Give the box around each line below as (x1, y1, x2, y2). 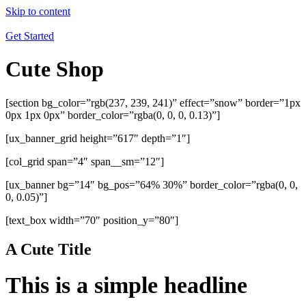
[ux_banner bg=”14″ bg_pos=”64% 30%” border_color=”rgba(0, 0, (5, 178, 298, 191)
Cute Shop (5, 57, 104, 82)
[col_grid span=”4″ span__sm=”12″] (5, 155, 164, 167)
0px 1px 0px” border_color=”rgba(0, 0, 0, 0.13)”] (5, 109, 220, 121)
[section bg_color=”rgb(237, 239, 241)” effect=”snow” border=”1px (5, 96, 301, 109)
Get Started (5, 30, 54, 42)
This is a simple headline (5, 272, 247, 298)
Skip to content (5, 5, 70, 17)
